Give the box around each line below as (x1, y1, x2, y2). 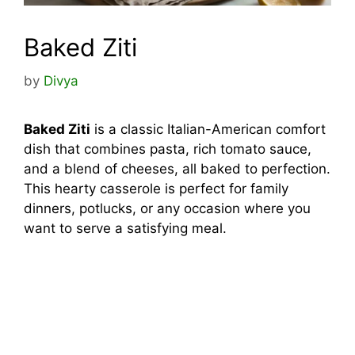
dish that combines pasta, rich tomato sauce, (24, 140, 311, 157)
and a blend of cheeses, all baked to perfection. (24, 160, 330, 177)
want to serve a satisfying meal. (24, 219, 227, 236)
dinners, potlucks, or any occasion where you (24, 200, 311, 216)
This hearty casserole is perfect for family (24, 180, 288, 197)
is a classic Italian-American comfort (90, 120, 326, 137)
